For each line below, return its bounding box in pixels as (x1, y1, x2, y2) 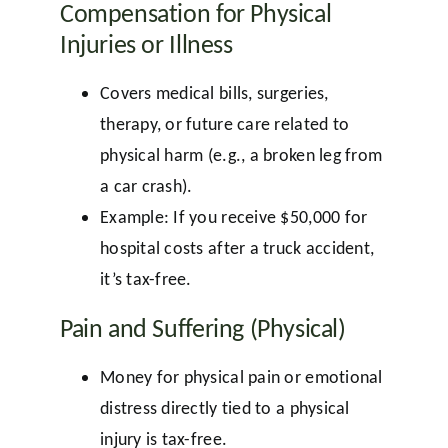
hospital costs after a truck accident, (99, 236, 375, 259)
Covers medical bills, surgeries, (99, 81, 329, 104)
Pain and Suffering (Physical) (59, 311, 346, 344)
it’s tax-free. (99, 267, 192, 290)
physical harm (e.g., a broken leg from (99, 143, 383, 166)
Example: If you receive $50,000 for (99, 205, 368, 228)
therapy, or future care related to (99, 112, 350, 135)
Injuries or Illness (59, 27, 233, 60)
